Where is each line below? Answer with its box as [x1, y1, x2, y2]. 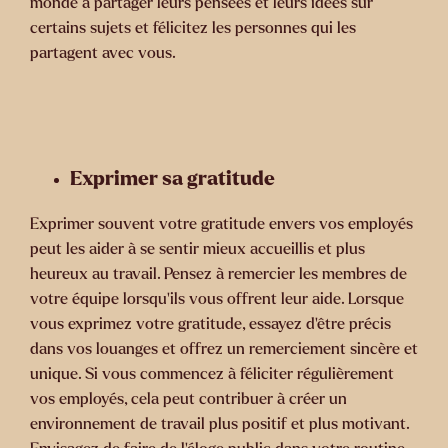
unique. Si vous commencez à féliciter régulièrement [30, 365, 394, 383]
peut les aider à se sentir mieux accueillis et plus [30, 240, 365, 258]
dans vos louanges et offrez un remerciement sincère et [30, 340, 418, 358]
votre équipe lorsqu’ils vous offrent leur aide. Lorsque [30, 290, 404, 308]
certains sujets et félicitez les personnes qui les [30, 19, 356, 37]
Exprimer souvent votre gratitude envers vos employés [30, 215, 413, 233]
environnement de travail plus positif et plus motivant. [30, 415, 409, 433]
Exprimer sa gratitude [70, 168, 275, 190]
